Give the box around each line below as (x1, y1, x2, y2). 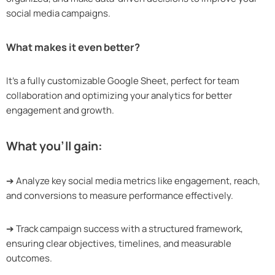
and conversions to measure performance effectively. (6, 189, 233, 203)
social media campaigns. (6, 7, 110, 20)
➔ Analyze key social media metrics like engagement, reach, (6, 174, 260, 188)
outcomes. (6, 252, 52, 265)
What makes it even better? (6, 40, 140, 55)
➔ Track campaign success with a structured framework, (6, 222, 243, 236)
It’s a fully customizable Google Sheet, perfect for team (6, 74, 239, 88)
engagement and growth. (6, 104, 114, 117)
